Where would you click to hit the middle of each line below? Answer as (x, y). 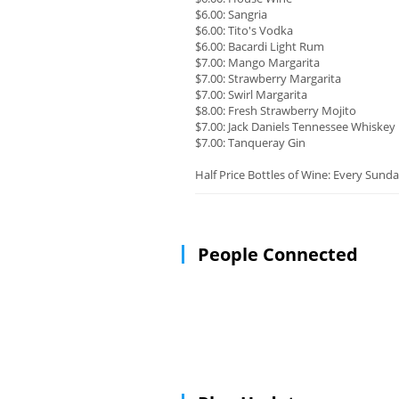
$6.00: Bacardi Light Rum (260, 47)
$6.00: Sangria (231, 15)
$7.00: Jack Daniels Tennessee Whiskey (295, 127)
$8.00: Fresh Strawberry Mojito (276, 111)
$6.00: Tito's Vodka (244, 31)
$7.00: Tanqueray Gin (250, 143)
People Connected (278, 255)
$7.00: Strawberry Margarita (268, 79)
